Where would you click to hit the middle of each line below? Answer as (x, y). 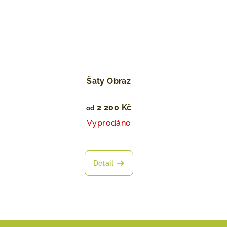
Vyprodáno (109, 123)
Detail (103, 163)
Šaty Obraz (109, 81)
